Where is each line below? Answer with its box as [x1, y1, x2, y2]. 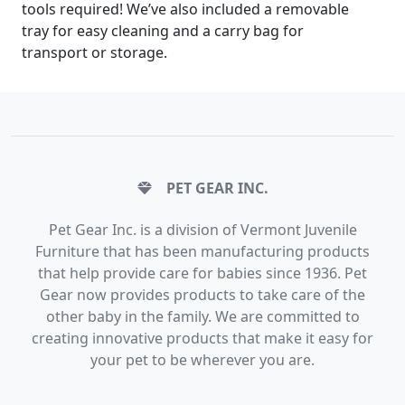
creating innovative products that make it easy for [32, 328, 373, 348]
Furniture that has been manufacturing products [35, 241, 370, 261]
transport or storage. [22, 42, 167, 62]
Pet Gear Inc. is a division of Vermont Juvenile [48, 220, 357, 240]
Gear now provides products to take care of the [40, 285, 365, 305]
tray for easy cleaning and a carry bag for [22, 21, 304, 41]
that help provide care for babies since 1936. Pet [38, 263, 367, 283]
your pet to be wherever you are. [90, 350, 315, 370]
